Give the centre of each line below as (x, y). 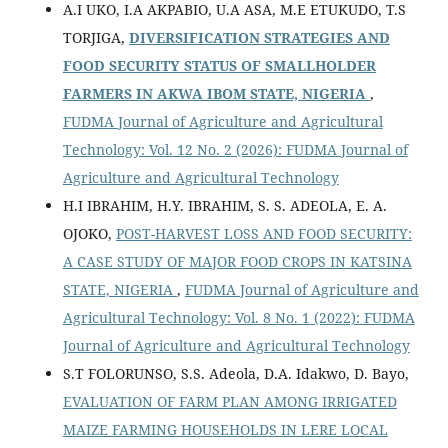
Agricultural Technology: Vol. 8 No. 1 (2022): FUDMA (238, 318)
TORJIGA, (95, 38)
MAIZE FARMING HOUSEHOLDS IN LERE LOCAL (225, 430)
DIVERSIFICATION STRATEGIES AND (259, 38)
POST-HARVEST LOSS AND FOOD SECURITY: (263, 234)
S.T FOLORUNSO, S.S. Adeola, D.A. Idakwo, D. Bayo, (235, 374)
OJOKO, (89, 234)
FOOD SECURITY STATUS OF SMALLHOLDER (219, 66)
